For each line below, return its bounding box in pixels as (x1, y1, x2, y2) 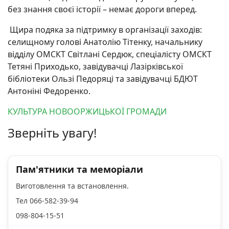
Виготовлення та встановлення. (16, 181, 131, 191)
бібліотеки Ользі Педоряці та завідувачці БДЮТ (8, 73, 198, 84)
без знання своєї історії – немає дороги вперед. (8, 4, 197, 15)
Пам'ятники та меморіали (16, 163, 143, 175)
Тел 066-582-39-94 (16, 196, 78, 205)
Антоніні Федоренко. (8, 85, 90, 97)
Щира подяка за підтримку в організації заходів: (8, 24, 202, 35)
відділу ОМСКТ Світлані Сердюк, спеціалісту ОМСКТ (8, 49, 212, 60)
